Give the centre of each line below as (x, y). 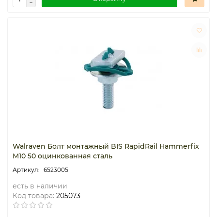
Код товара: (33, 195)
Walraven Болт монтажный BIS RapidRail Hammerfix (106, 146)
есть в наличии (40, 186)
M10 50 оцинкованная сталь (62, 156)
